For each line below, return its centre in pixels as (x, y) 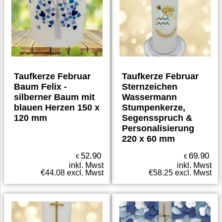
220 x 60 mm (148, 139)
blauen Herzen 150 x (57, 108)
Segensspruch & (157, 118)
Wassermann (149, 97)
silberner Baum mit (55, 97)
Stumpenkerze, (154, 108)
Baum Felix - (41, 87)
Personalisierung (158, 128)
